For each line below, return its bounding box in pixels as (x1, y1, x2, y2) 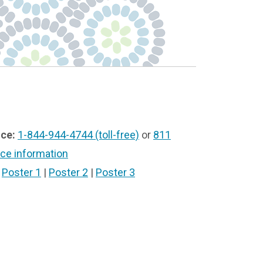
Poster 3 (96, 166, 135, 178)
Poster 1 (2, 166, 41, 178)
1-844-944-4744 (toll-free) (18, 128, 139, 141)
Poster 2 (49, 166, 88, 178)
